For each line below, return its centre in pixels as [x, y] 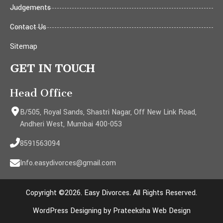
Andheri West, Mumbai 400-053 [71, 124]
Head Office [41, 93]
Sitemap [24, 47]
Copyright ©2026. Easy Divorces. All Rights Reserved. [111, 193]
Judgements [30, 8]
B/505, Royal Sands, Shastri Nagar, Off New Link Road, [108, 112]
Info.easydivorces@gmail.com [68, 163]
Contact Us [28, 27]
